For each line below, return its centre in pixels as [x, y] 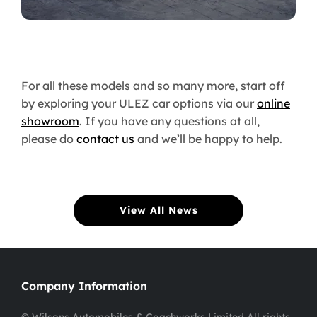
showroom [50, 121]
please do [49, 139]
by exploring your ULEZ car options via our [139, 104]
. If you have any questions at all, [169, 121]
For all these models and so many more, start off [153, 86]
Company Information [84, 286]
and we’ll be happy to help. [208, 139]
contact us [105, 139]
